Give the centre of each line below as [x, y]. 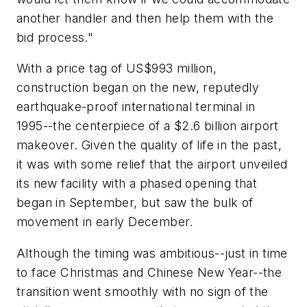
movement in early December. [105, 222]
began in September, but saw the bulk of [135, 203]
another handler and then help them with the [145, 18]
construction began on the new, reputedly [138, 88]
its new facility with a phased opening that [137, 184]
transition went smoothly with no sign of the [143, 291]
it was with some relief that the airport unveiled [152, 164]
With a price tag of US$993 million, [116, 69]
